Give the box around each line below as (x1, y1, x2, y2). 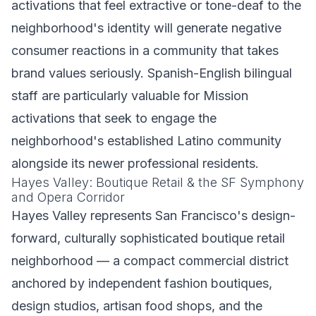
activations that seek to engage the (11, 111, 217, 126)
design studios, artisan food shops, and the (11, 298, 262, 313)
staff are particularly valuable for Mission (11, 88, 248, 103)
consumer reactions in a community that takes (11, 43, 279, 58)
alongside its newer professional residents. (11, 156, 259, 171)
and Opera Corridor (11, 190, 125, 205)
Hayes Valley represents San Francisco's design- (11, 208, 296, 223)
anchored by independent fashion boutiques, (11, 276, 272, 291)
